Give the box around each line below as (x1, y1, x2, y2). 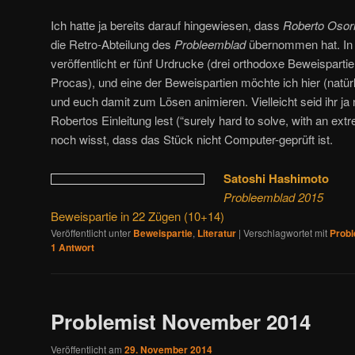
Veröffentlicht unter (51, 225, 131, 239)
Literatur (197, 225, 236, 240)
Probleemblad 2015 (223, 188, 324, 205)
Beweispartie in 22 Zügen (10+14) (51, 207, 224, 224)
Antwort (56, 239, 94, 254)
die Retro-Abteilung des (51, 36, 174, 53)
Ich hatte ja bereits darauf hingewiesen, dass (51, 17, 283, 34)
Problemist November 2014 (51, 306, 311, 336)
